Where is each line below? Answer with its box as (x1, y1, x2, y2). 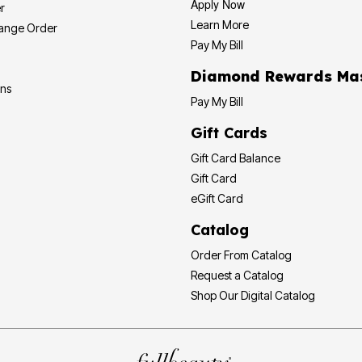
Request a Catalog (191, 267, 284, 282)
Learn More (191, 17, 249, 32)
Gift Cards (191, 123, 267, 142)
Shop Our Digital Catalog (275, 288, 315, 302)
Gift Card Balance (239, 150, 280, 165)
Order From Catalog (191, 247, 292, 262)
